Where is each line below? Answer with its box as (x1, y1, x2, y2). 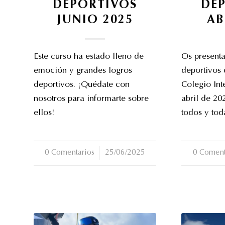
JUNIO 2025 (57, 14, 133, 26)
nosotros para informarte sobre (34, 94, 149, 103)
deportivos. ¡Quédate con (34, 80, 130, 89)
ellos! (34, 108, 54, 118)
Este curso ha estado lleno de (34, 52, 144, 61)
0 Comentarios (45, 149, 95, 157)
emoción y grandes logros (34, 66, 132, 75)
